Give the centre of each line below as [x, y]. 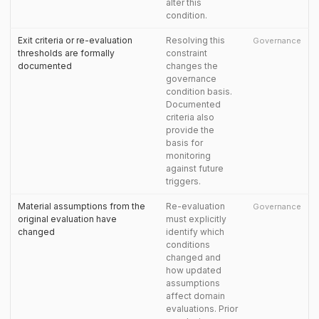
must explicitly [196, 219]
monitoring [188, 156]
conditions [188, 245]
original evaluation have [67, 219]
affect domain [195, 296]
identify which [195, 232]
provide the [190, 130]
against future [195, 168]
